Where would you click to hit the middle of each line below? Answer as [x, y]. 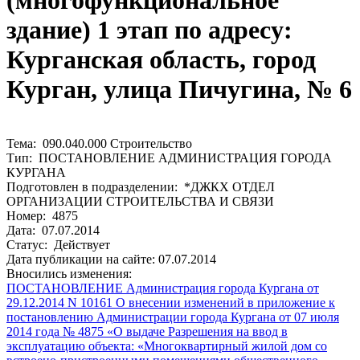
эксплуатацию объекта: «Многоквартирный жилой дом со [167, 346]
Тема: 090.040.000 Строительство [99, 143]
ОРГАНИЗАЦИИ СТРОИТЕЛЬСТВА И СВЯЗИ [140, 201]
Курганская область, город [161, 60]
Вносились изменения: [69, 273]
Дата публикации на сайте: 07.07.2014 [111, 259]
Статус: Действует [58, 244]
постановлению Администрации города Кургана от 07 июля [173, 317]
